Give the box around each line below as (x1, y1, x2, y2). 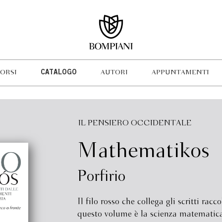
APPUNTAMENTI (151, 69, 209, 76)
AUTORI (100, 69, 128, 76)
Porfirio (77, 170, 125, 184)
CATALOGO (40, 69, 77, 76)
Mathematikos (77, 141, 210, 162)
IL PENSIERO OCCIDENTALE (78, 119, 192, 127)
